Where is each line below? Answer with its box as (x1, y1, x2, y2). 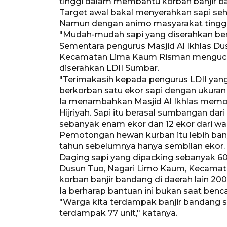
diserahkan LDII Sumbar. (59, 63, 159, 73)
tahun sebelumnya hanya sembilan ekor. (59, 141, 225, 151)
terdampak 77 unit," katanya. (59, 208, 177, 218)
